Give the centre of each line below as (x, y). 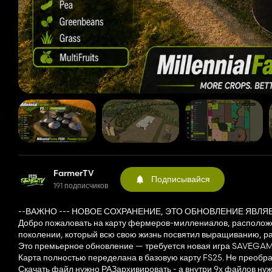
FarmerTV (74, 173)
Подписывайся (181, 179)
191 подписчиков (81, 186)
